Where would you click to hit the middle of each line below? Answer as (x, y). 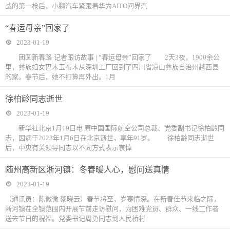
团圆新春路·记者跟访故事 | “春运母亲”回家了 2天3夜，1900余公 (112, 57)
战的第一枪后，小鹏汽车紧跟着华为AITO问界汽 (76, 6)
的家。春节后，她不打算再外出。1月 (60, 77)
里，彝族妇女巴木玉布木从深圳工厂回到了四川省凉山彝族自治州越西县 (112, 67)
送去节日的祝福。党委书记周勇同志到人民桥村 (75, 218)
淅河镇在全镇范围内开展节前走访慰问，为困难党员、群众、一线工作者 (112, 209)
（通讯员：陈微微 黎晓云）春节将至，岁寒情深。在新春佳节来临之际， (113, 199)
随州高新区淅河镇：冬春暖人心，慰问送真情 (87, 170)
